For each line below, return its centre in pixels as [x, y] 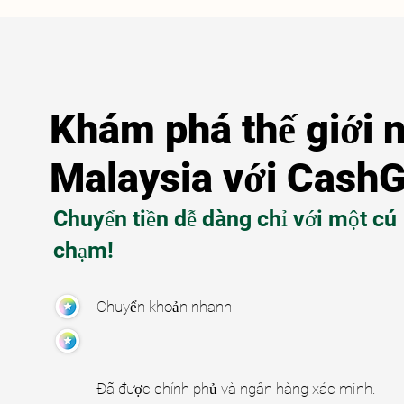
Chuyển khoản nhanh [164, 307]
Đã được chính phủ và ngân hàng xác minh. [236, 389]
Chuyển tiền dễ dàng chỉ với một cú [225, 219]
